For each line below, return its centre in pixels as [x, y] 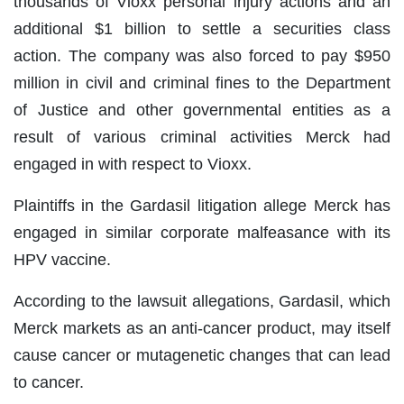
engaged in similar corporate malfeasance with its [202, 233]
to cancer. [49, 383]
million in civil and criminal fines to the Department [202, 83]
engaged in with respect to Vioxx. [133, 165]
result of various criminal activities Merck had [202, 138]
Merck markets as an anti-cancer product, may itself [202, 329]
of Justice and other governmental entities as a [202, 110]
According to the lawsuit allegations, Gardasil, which [202, 302]
